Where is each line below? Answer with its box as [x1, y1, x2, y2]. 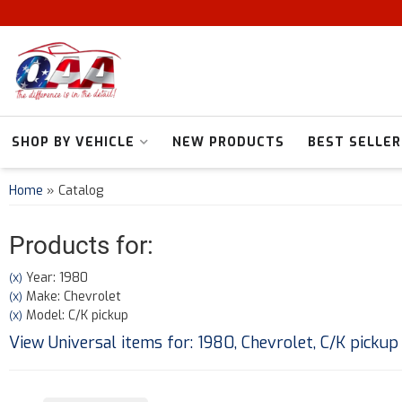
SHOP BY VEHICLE [12, 134, 135, 151]
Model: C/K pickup [22, 307, 128, 324]
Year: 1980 [22, 269, 88, 286]
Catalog [58, 182, 103, 199]
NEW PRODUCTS [172, 134, 284, 151]
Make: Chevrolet [22, 288, 121, 305]
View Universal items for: [9, 332, 197, 354]
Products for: [9, 231, 153, 260]
